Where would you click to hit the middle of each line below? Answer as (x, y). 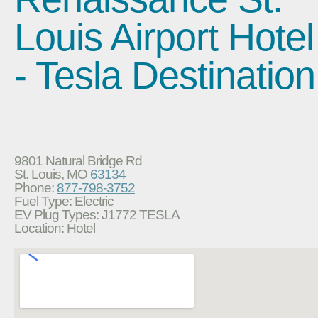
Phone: (35, 187)
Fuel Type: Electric (64, 201)
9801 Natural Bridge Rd (78, 160)
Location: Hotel (55, 228)
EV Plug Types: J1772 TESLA (97, 214)
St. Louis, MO (52, 174)
